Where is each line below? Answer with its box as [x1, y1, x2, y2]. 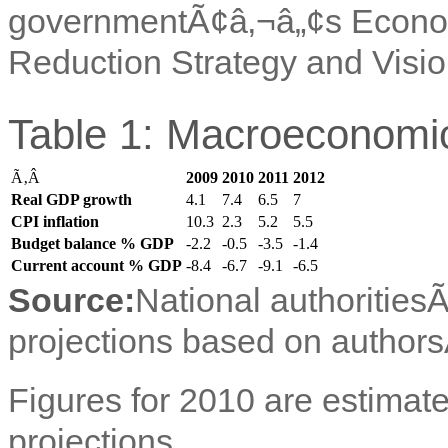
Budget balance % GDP [11, 234, 174, 252]
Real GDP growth [11, 190, 132, 208]
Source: [8, 280, 135, 319]
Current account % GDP [11, 256, 182, 274]
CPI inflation [11, 212, 99, 230]
